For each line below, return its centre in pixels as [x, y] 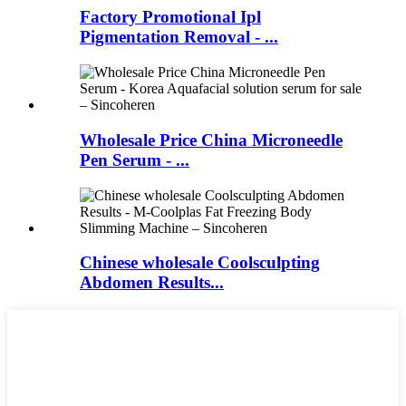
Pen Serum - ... [135, 159]
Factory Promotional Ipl [170, 17]
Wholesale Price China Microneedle [211, 140]
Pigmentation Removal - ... [179, 37]
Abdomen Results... [152, 283]
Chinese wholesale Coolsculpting [200, 263]
